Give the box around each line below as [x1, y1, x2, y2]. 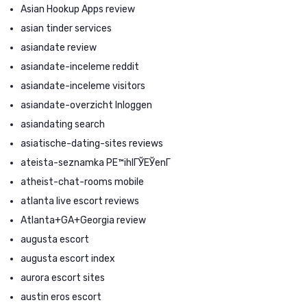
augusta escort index [21, 252, 115, 265]
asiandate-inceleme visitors [21, 79, 145, 92]
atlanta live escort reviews [21, 195, 139, 207]
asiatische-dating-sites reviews [21, 137, 163, 149]
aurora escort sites [21, 271, 105, 284]
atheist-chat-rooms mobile [21, 175, 144, 188]
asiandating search [21, 118, 105, 130]
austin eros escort [21, 291, 101, 303]
